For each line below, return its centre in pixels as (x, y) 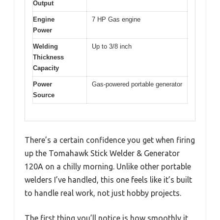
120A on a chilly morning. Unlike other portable (108, 166)
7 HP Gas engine (116, 19)
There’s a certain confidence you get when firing (110, 140)
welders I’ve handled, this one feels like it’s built (108, 179)
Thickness (48, 57)
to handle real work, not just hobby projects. (103, 193)
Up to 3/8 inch (112, 46)
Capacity (46, 68)
